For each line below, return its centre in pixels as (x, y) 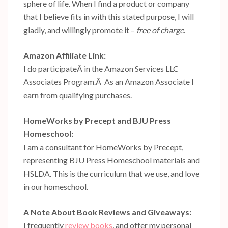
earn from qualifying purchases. (78, 95)
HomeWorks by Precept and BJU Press (97, 120)
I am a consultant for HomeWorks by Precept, (103, 147)
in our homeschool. (56, 187)
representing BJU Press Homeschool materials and (112, 160)
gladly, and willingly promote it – (80, 30)
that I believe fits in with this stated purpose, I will (109, 17)
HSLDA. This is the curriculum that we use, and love (111, 173)
